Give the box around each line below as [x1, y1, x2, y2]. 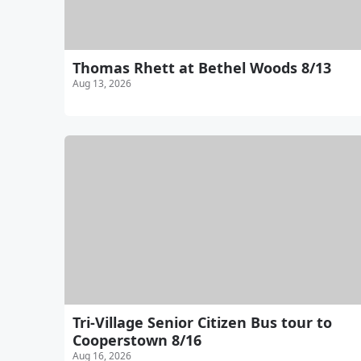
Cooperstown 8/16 [73, 330, 201, 350]
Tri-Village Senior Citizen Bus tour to [73, 312, 332, 332]
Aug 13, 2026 [73, 76, 131, 90]
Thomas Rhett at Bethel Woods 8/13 [73, 57, 331, 77]
